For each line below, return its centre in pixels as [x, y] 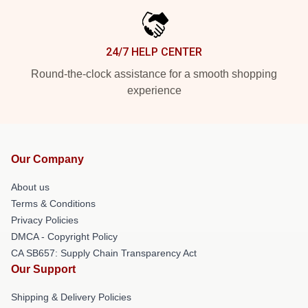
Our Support [43, 269]
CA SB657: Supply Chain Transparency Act [104, 253]
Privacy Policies [45, 220]
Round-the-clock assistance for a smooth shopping [154, 74]
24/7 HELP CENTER [154, 52]
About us [30, 187]
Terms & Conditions [53, 203]
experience [154, 90]
